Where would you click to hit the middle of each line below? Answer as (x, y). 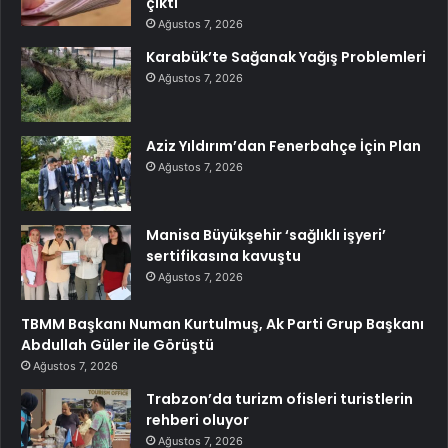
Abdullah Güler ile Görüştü (117, 344)
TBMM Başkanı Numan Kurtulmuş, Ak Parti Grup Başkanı (222, 323)
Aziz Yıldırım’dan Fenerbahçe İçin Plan (283, 145)
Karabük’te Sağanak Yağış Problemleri (286, 56)
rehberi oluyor (197, 419)
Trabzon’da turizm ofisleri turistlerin (279, 398)
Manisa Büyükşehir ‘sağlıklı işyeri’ (266, 234)
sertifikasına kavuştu (223, 255)
